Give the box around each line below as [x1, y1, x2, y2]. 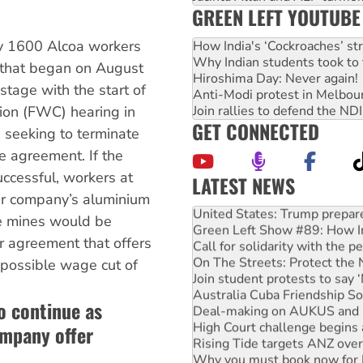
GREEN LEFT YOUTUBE [192, 2, 361, 32]
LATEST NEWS [192, 170, 295, 200]
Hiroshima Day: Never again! [193, 69, 358, 88]
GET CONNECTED [192, 116, 319, 146]
